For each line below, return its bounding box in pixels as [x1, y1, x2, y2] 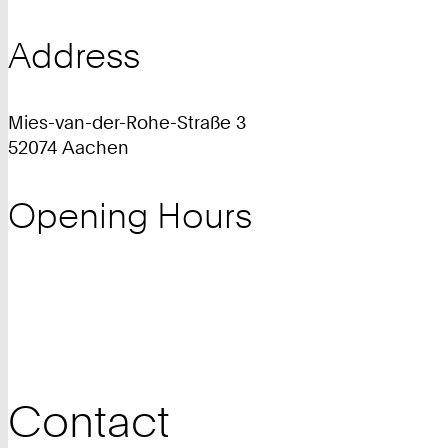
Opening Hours [8, 195, 252, 237]
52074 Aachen [8, 136, 129, 159]
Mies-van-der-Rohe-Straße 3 [8, 111, 246, 134]
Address [8, 34, 140, 76]
